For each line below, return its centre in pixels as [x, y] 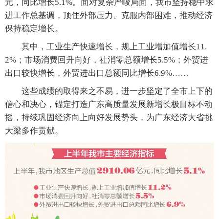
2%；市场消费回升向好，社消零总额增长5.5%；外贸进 [107, 60]
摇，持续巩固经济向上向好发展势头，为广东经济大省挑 [109, 118]
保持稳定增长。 [34, 29]
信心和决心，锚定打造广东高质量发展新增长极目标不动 [109, 104]
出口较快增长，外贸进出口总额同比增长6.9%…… [97, 73]
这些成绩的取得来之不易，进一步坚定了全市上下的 [109, 91]
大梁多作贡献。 [34, 131]
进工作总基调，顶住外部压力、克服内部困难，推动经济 [109, 15]
